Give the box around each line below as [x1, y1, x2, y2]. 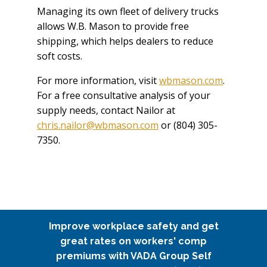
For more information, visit [37, 73, 159, 87]
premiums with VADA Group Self [55, 250, 212, 262]
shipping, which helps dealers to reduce [37, 34, 213, 48]
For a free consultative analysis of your [37, 88, 210, 102]
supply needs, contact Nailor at [37, 103, 175, 117]
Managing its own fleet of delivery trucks [37, 4, 219, 18]
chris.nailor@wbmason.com [37, 118, 159, 132]
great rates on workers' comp [60, 235, 207, 247]
